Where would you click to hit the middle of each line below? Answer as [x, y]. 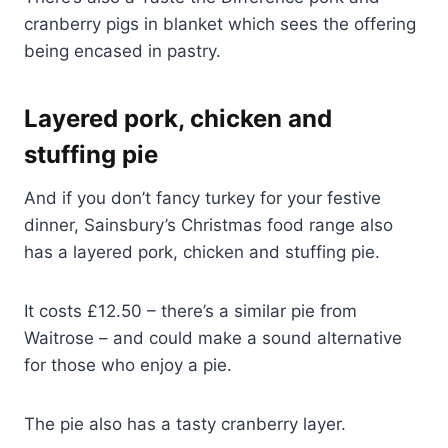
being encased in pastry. [122, 51]
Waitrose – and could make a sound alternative [213, 338]
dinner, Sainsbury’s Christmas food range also [208, 225]
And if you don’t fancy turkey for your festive [202, 198]
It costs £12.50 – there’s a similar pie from [190, 311]
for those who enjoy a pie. [128, 365]
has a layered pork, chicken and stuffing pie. [202, 252]
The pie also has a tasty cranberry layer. [185, 424]
